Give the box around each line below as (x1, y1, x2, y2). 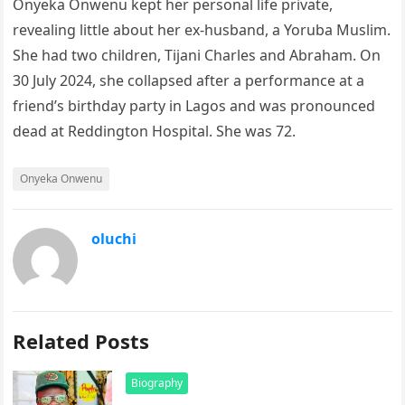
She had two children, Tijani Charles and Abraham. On (13, 45, 381, 65)
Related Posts (13, 327, 150, 354)
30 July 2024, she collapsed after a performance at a (13, 71, 365, 90)
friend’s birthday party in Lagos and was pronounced (13, 96, 376, 116)
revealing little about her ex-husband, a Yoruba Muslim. (13, 20, 391, 40)
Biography (131, 375, 184, 391)
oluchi (91, 229, 137, 249)
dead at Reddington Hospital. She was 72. (13, 121, 297, 141)
